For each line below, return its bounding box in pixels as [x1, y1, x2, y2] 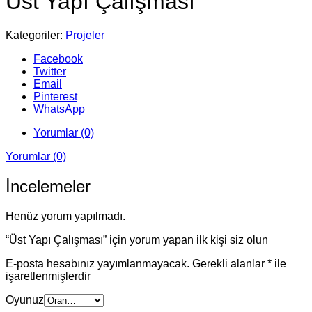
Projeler [65, 29, 104, 42]
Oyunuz [6, 294, 44, 306]
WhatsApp [33, 103, 85, 116]
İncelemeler [6, 177, 91, 196]
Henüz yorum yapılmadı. [6, 210, 125, 223]
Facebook [33, 53, 83, 65]
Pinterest [33, 91, 77, 103]
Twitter [33, 65, 66, 78]
